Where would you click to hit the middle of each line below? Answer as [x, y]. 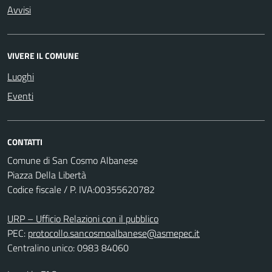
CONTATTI [25, 141]
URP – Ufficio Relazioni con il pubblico [83, 218]
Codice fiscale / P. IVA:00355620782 [81, 189]
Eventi [20, 96]
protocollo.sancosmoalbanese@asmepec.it [114, 233]
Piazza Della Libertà [47, 175]
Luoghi [21, 76]
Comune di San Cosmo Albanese [73, 160]
